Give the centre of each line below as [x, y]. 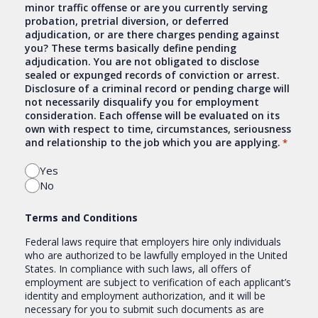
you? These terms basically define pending [131, 48]
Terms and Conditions [81, 217]
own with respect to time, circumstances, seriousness [158, 128]
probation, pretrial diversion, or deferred [127, 21]
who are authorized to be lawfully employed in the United [156, 255]
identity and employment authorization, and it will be [145, 295]
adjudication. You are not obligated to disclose [142, 61]
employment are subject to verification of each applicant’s [158, 282]
